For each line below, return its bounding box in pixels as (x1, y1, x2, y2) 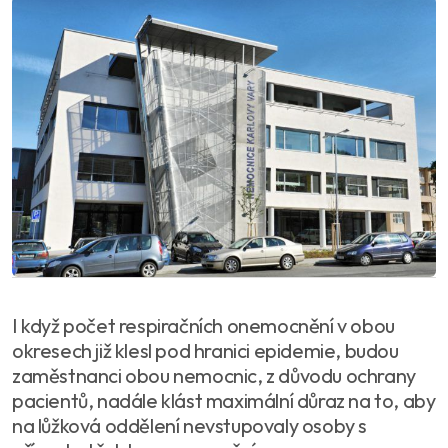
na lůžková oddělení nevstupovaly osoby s (12, 413, 368, 439)
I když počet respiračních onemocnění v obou (12, 313, 395, 339)
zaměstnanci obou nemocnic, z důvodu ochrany (12, 363, 416, 389)
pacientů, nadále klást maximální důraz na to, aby (12, 388, 436, 414)
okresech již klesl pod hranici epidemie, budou (12, 338, 399, 364)
